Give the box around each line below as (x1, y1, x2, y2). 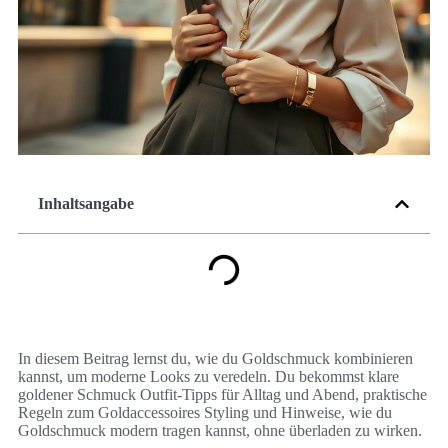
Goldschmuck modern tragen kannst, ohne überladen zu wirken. (18, 422, 422, 440)
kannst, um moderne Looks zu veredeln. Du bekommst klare (18, 368, 399, 386)
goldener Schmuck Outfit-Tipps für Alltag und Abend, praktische (18, 386, 427, 404)
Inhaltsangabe (38, 195, 134, 213)
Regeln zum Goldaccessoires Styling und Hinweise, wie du (18, 404, 392, 422)
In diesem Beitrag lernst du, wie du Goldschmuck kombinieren (18, 350, 413, 368)
